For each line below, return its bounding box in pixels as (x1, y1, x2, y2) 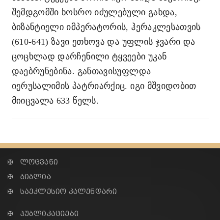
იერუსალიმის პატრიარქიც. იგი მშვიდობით (11, 81, 196, 91)
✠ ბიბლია (7, 173, 51, 181)
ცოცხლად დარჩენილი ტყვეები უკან (11, 52, 167, 61)
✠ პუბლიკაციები (7, 210, 79, 218)
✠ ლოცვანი (7, 158, 58, 166)
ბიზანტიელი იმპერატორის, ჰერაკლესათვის (11, 22, 201, 32)
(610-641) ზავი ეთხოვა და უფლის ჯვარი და (11, 37, 195, 47)
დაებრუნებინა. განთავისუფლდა (11, 66, 151, 76)
